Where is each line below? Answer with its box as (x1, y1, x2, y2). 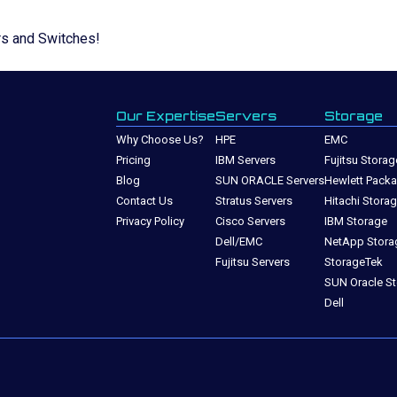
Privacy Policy (116, 214, 184, 228)
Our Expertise (116, 108, 215, 123)
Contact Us (116, 194, 173, 207)
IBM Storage (324, 214, 387, 228)
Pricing (116, 153, 151, 167)
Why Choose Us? (116, 133, 204, 146)
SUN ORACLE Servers (215, 174, 324, 187)
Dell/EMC (215, 235, 262, 248)
